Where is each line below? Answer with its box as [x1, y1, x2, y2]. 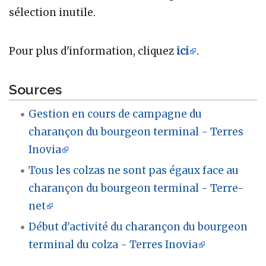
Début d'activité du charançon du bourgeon [28, 220, 248, 233]
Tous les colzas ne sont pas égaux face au [28, 163, 239, 177]
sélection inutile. [9, 6, 96, 20]
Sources [9, 81, 62, 97]
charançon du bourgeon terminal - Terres [28, 125, 244, 138]
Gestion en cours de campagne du [28, 107, 202, 121]
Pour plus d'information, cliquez [9, 45, 176, 58]
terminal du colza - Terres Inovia [28, 237, 198, 251]
